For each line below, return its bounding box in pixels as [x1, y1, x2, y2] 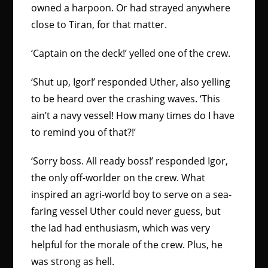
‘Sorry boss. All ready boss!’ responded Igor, [31, 154, 229, 167]
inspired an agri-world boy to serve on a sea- [31, 188, 232, 201]
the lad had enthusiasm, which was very [31, 221, 211, 234]
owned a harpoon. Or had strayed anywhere [31, 1, 231, 14]
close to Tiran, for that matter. [31, 18, 167, 31]
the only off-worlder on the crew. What [31, 171, 206, 184]
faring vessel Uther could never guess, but [31, 205, 221, 218]
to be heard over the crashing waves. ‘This [31, 92, 221, 105]
